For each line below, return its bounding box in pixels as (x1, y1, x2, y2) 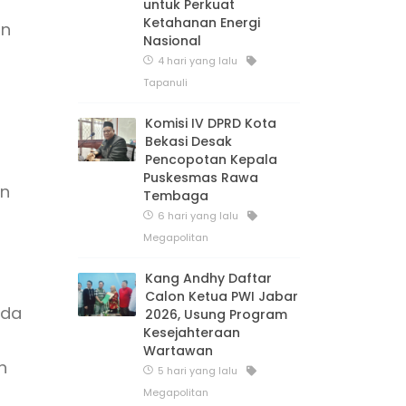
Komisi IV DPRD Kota (145, 113, 276, 132)
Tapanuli (143, 74, 188, 90)
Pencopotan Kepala (145, 150, 277, 169)
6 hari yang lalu (155, 208, 238, 223)
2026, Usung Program (145, 304, 287, 324)
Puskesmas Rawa (143, 168, 258, 187)
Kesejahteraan (143, 323, 240, 342)
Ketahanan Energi (143, 13, 260, 32)
